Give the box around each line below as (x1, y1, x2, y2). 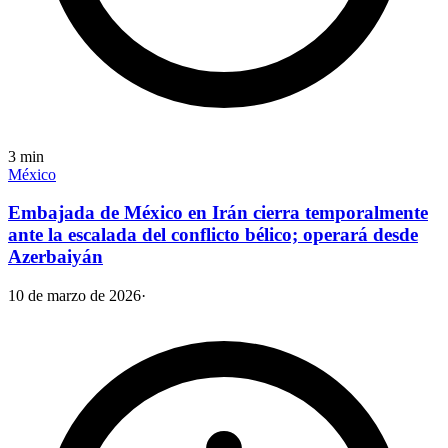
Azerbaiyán (8, 246, 103, 268)
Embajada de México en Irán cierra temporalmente (8, 202, 428, 224)
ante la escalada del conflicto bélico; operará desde (8, 224, 418, 246)
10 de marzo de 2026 (8, 287, 141, 305)
